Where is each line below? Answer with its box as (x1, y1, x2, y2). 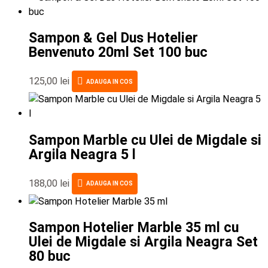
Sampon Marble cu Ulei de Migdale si (29, 131, 261, 148)
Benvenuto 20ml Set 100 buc (29, 44, 208, 61)
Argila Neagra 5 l (29, 145, 136, 163)
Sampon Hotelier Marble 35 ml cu (29, 219, 239, 236)
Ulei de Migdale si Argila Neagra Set (29, 233, 258, 251)
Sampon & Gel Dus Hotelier (29, 29, 198, 47)
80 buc (29, 248, 71, 265)
